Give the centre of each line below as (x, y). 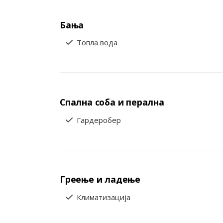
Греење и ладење (100, 179)
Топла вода (97, 43)
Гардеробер (99, 120)
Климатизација (104, 197)
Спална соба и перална (112, 102)
